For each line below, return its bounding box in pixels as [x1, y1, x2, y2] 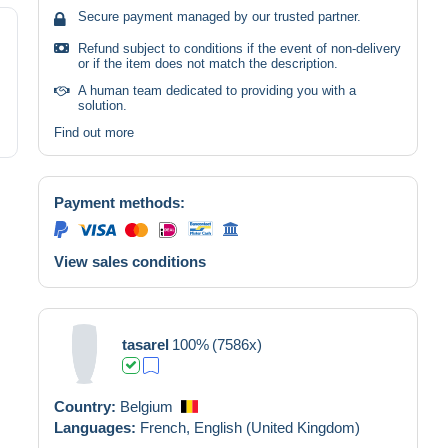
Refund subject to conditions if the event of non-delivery [78, 40, 401, 56]
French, [140, 418, 194, 436]
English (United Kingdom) [194, 418, 360, 436]
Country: [54, 397, 120, 415]
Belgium [120, 397, 173, 415]
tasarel [122, 335, 169, 353]
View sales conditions [54, 252, 206, 270]
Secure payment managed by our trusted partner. [78, 8, 361, 24]
